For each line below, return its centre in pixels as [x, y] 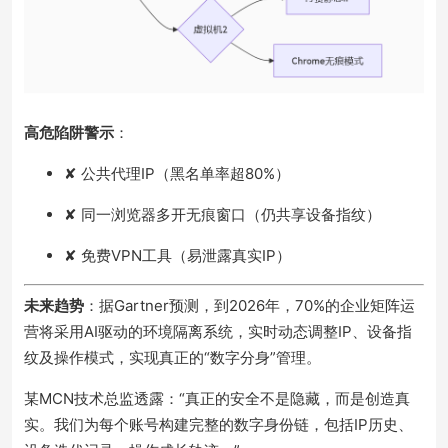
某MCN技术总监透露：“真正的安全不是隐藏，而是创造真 [217, 399]
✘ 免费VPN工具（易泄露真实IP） [177, 255]
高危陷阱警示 [69, 132]
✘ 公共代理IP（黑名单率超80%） [177, 173]
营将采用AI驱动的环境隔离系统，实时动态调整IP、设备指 [218, 332]
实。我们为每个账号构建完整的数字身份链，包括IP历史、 [218, 425]
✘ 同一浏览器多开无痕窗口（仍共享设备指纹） [222, 214]
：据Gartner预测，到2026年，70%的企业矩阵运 [249, 306]
